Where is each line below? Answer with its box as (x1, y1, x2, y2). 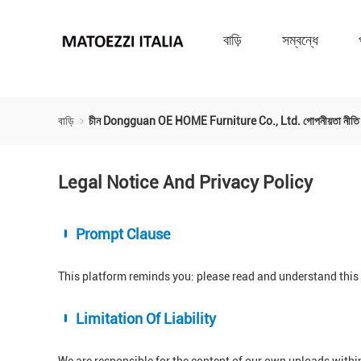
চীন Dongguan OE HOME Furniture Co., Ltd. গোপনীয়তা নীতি (89, 114, 359, 127)
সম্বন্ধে (282, 31, 318, 48)
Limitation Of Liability (73, 310, 216, 327)
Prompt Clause (73, 226, 170, 243)
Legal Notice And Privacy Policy (58, 172, 313, 193)
